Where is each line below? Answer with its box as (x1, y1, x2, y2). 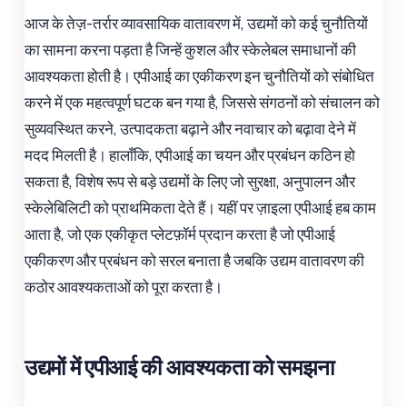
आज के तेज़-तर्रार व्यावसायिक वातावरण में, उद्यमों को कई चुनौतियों (25, 12, 369, 34)
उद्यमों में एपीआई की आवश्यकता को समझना (25, 351, 334, 382)
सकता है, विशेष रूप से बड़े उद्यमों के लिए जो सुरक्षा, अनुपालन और (25, 170, 356, 192)
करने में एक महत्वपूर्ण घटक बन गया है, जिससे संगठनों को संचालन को (25, 91, 381, 113)
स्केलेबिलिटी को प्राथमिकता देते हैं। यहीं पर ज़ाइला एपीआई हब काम (25, 196, 377, 218)
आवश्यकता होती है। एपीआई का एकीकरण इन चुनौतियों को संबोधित (25, 65, 375, 86)
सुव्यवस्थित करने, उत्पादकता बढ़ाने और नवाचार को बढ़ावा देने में (25, 117, 357, 139)
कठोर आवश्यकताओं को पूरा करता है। (25, 275, 223, 297)
